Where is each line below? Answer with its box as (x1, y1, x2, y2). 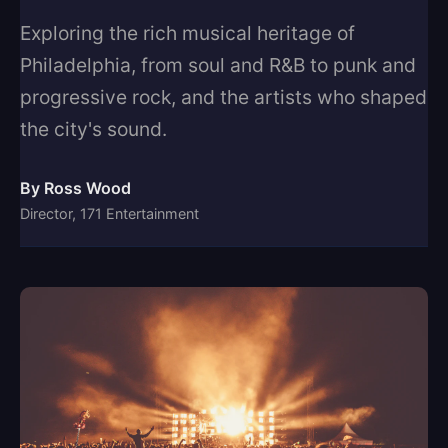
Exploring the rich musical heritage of (20, 21, 355, 45)
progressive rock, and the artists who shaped (20, 85, 427, 109)
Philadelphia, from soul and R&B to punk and (20, 53, 416, 77)
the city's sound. (20, 117, 167, 141)
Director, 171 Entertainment (20, 205, 199, 222)
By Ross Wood (20, 178, 131, 198)
